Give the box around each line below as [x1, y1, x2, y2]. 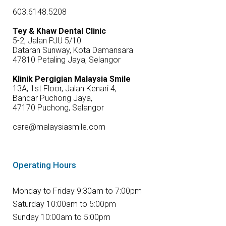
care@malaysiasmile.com [13, 122, 105, 132]
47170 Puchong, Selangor [13, 103, 104, 113]
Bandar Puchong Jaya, [13, 93, 92, 103]
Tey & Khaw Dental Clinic [13, 26, 106, 36]
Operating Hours [13, 160, 76, 171]
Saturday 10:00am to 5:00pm [13, 199, 116, 209]
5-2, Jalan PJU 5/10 [13, 36, 81, 46]
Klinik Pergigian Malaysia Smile [13, 74, 131, 84]
